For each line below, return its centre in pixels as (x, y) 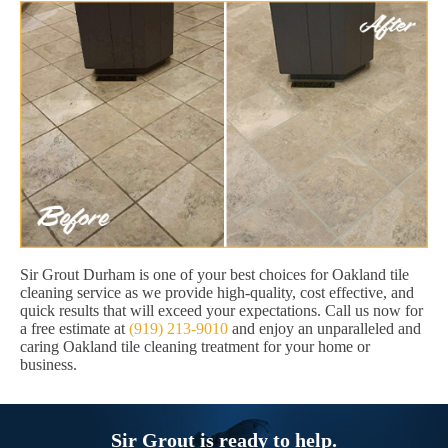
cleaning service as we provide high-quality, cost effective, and (217, 293)
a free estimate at (74, 329)
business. (48, 365)
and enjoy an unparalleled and (324, 329)
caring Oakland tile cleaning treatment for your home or (195, 347)
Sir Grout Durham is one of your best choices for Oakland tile (214, 275)
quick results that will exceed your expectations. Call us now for (221, 311)
